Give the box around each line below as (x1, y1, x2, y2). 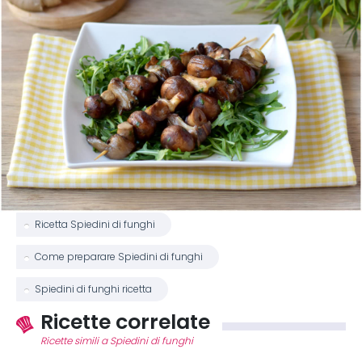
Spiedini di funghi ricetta (35, 284, 152, 295)
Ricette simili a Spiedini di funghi (40, 335, 193, 347)
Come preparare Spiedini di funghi (35, 251, 203, 263)
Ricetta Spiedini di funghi (35, 219, 155, 230)
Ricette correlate (40, 309, 210, 335)
